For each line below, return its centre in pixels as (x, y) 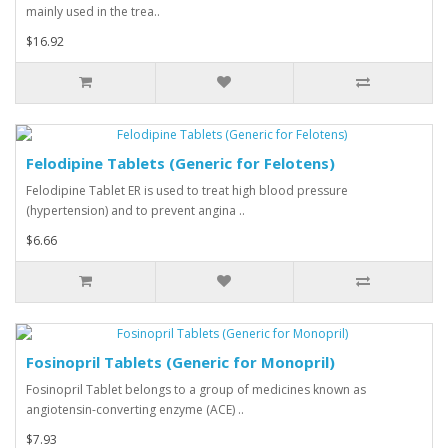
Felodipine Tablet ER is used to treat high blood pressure (187, 190)
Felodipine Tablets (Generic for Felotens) (180, 163)
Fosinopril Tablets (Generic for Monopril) (180, 362)
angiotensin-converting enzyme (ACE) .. (135, 409)
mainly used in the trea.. (93, 11)
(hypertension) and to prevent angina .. (135, 210)
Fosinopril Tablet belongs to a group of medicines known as (196, 389)
